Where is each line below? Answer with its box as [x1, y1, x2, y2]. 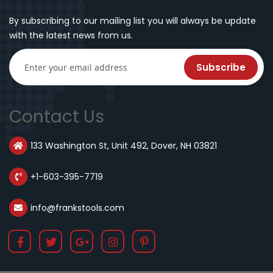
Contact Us [9, 105, 104, 129]
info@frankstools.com [30, 202, 124, 214]
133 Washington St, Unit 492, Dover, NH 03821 [30, 140, 217, 152]
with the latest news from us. [9, 29, 133, 42]
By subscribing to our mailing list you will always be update [9, 15, 256, 27]
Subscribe [196, 61, 246, 74]
